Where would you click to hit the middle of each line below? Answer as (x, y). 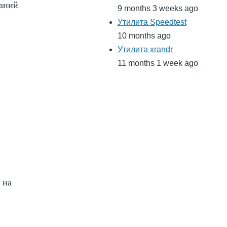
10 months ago (144, 36)
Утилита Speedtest (152, 22)
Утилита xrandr (145, 50)
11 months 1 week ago (158, 63)
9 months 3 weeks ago (158, 9)
